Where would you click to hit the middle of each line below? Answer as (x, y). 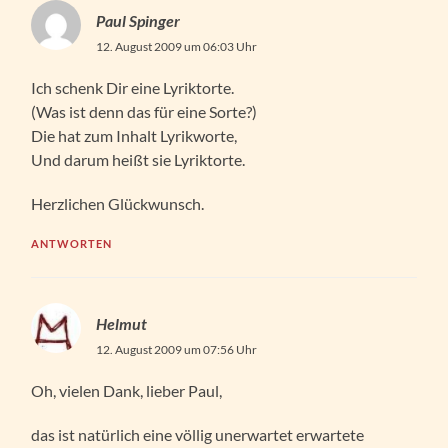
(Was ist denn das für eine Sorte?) (144, 111)
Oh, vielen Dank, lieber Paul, (127, 390)
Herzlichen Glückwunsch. (118, 203)
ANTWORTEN (72, 243)
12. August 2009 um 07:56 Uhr (177, 349)
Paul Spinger (138, 20)
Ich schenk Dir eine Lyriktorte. (133, 87)
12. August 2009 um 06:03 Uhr (177, 46)
